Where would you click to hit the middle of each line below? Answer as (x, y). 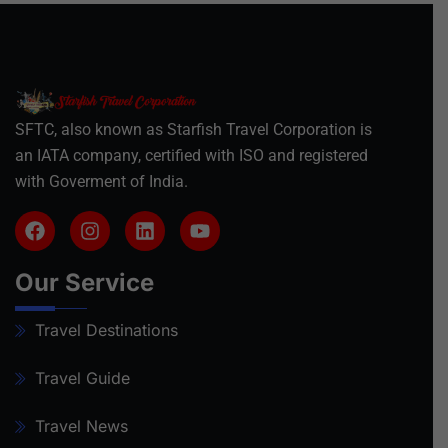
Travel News (81, 425)
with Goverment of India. (101, 181)
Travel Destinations (106, 329)
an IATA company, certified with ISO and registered (191, 155)
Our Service (84, 282)
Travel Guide (82, 377)
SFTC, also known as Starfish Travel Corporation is (193, 129)
